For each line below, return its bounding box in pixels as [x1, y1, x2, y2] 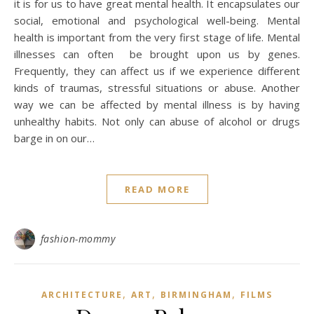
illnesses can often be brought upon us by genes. [14, 47, 300, 61]
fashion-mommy [40, 232, 115, 245]
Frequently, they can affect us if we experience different [14, 64, 300, 78]
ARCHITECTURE [41, 289, 123, 301]
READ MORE [124, 183, 190, 196]
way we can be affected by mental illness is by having [14, 97, 300, 111]
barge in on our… [14, 131, 95, 145]
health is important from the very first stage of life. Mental [14, 30, 300, 44]
